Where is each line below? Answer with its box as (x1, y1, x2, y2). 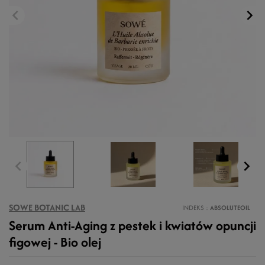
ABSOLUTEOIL (210, 203, 250, 212)
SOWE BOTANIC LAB (9, 201, 85, 214)
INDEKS (182, 203, 206, 212)
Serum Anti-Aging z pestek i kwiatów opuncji (9, 216, 256, 235)
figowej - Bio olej (9, 232, 101, 251)
